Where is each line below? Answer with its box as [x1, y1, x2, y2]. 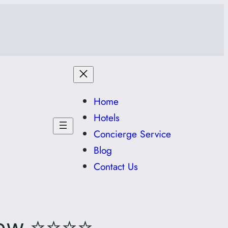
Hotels [94, 110, 120, 125]
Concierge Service [94, 126, 171, 141]
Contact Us [94, 159, 138, 174]
